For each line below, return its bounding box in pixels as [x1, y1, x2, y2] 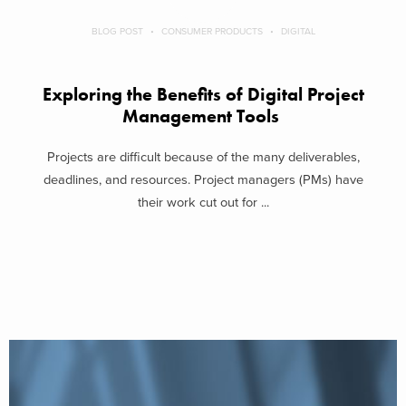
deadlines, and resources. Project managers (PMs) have [43, 171, 363, 188]
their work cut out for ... [137, 194, 269, 210]
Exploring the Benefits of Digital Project [42, 83, 364, 107]
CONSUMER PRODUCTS [160, 25, 263, 38]
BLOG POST [91, 25, 143, 38]
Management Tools [122, 105, 284, 129]
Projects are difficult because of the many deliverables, [46, 149, 360, 165]
